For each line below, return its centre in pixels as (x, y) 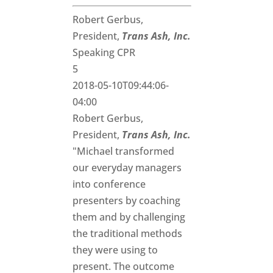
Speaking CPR (104, 52)
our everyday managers (127, 167)
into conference (109, 184)
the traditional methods (128, 233)
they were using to (115, 250)
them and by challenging (129, 217)
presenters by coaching (127, 200)
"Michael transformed (124, 151)
